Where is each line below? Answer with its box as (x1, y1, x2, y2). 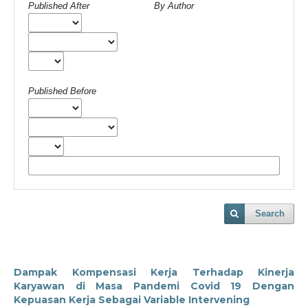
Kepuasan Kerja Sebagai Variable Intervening (14, 293, 250, 306)
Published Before (28, 85, 96, 96)
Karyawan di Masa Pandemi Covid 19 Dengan (14, 279, 294, 292)
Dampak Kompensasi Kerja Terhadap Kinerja (14, 265, 294, 278)
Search (255, 208, 285, 219)
